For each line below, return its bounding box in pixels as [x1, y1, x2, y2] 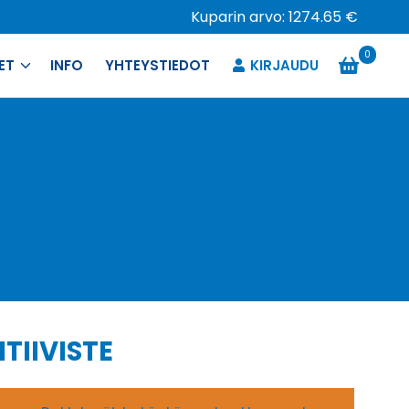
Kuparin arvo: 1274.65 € [191, 6, 358, 27]
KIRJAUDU [249, 56, 319, 75]
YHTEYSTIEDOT [105, 56, 211, 75]
